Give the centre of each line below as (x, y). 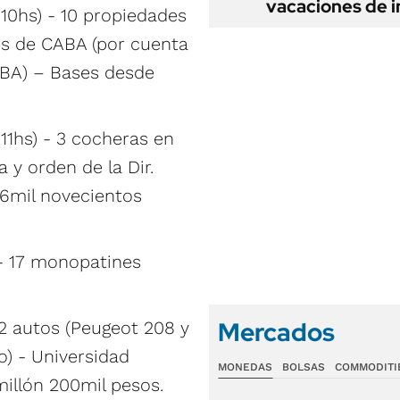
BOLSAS (303, 367)
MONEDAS (245, 367)
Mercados (276, 332)
